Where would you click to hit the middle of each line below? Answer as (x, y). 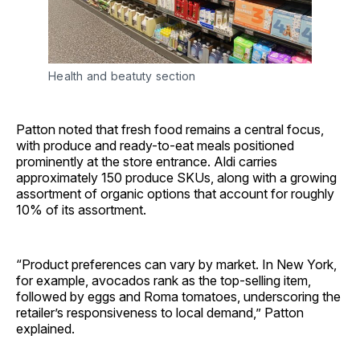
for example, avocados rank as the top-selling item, (164, 281)
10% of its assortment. (81, 210)
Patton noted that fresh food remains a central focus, (170, 130)
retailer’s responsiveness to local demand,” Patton (160, 313)
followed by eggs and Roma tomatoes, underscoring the (178, 297)
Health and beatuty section (122, 76)
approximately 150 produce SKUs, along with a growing (176, 178)
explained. (45, 329)
